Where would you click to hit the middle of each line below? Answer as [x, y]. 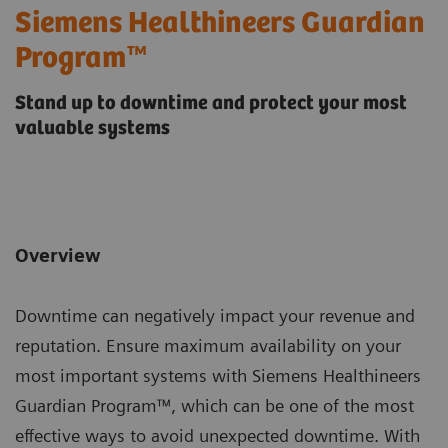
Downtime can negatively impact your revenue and [215, 316]
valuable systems [92, 129]
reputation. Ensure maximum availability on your [208, 346]
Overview [58, 256]
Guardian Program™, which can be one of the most [214, 406]
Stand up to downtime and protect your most [211, 104]
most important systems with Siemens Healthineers [218, 376]
